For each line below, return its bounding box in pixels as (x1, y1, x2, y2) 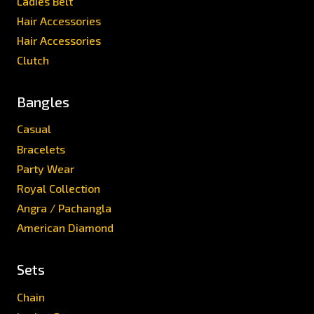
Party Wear (17, 161, 74, 175)
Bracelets (17, 142, 65, 156)
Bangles (17, 93, 69, 110)
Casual (17, 122, 51, 136)
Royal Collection (17, 181, 100, 195)
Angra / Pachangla (17, 201, 111, 215)
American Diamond (17, 221, 114, 235)
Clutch (17, 53, 49, 67)
